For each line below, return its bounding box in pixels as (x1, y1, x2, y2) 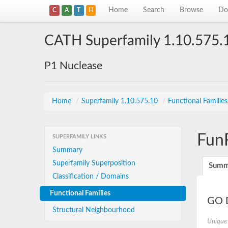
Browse (180, 7, 204, 14)
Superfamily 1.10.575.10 (81, 98, 160, 105)
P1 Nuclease (44, 61, 102, 71)
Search (143, 7, 165, 14)
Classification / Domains (52, 173, 129, 180)
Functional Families (50, 190, 110, 197)
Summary (52, 147, 82, 154)
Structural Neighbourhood (52, 207, 135, 214)
